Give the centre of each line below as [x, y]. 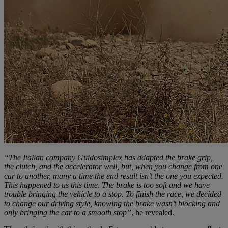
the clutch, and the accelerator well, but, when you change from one [113, 166]
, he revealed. [153, 212]
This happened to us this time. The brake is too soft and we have [107, 185]
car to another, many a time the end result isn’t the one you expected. [114, 176]
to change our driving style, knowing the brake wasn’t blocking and [112, 203]
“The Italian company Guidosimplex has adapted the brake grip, [108, 157]
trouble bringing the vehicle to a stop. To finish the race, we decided [113, 194]
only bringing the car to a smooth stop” [68, 212]
